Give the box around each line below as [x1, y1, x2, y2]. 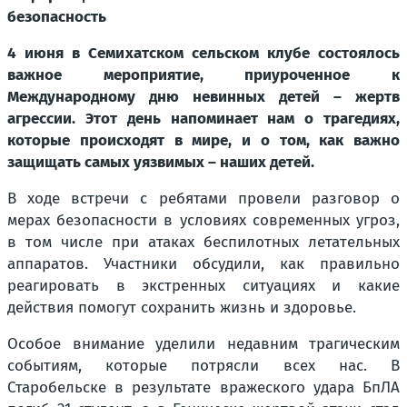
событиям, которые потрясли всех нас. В [7, 356, 400, 375]
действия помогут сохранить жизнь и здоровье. [7, 298, 356, 317]
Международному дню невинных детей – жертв [7, 87, 400, 106]
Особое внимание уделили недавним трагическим [7, 334, 400, 353]
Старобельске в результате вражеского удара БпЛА [7, 378, 400, 397]
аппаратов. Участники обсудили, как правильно [7, 254, 400, 273]
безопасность [7, 7, 106, 26]
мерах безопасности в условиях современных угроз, [7, 211, 400, 230]
